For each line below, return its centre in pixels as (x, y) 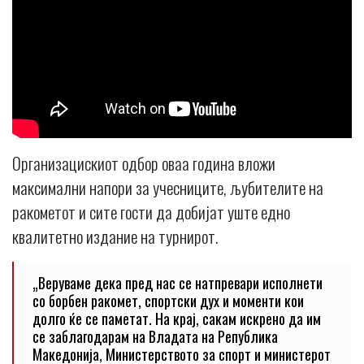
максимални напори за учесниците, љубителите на (168, 188)
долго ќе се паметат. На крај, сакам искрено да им (177, 319)
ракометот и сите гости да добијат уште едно (151, 212)
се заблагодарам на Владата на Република (155, 337)
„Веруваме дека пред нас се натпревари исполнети (178, 283)
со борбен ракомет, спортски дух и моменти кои (168, 301)
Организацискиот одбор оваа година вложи (144, 163)
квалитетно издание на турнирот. (115, 236)
